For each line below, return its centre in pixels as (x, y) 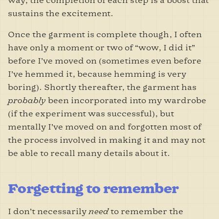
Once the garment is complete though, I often (105, 34)
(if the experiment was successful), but (91, 113)
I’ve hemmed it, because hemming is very (97, 74)
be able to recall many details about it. (90, 153)
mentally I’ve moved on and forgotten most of (105, 127)
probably (27, 100)
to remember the (146, 211)
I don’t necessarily (48, 211)
